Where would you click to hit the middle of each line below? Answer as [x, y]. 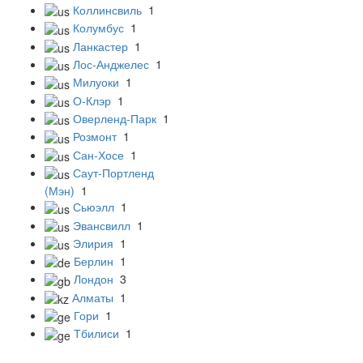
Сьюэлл [94, 207]
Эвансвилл [102, 225]
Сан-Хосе [98, 154]
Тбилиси [96, 333]
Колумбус [98, 28]
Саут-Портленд [113, 172]
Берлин [94, 261]
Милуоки [96, 82]
